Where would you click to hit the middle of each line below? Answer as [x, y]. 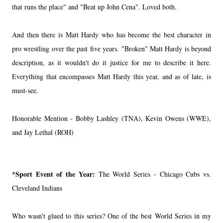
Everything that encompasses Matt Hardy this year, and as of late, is [111, 76]
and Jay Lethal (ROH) [43, 132]
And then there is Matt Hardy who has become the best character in [111, 34]
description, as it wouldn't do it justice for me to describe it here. [111, 62]
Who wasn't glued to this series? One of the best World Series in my [111, 216]
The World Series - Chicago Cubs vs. [155, 174]
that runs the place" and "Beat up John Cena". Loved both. [96, 6]
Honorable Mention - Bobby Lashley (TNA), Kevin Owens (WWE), [111, 118]
